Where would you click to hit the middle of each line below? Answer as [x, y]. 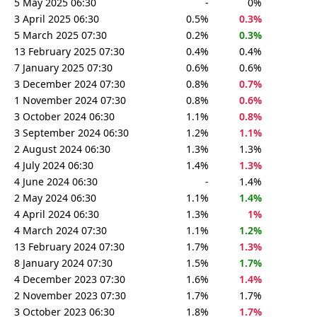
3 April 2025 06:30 [57, 18]
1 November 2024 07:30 [70, 100]
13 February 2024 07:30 [69, 246]
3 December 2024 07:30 [70, 83]
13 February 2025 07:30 [69, 51]
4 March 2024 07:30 [60, 230]
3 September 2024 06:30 [71, 132]
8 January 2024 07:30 [63, 263]
